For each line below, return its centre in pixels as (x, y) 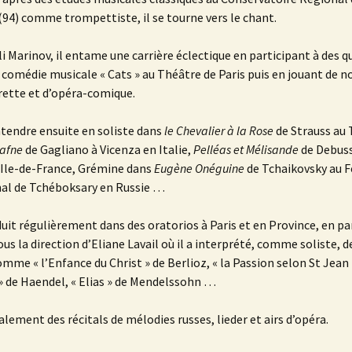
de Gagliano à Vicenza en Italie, (108, 150)
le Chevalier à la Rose (219, 131)
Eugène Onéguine (198, 169)
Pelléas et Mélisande (246, 150)
